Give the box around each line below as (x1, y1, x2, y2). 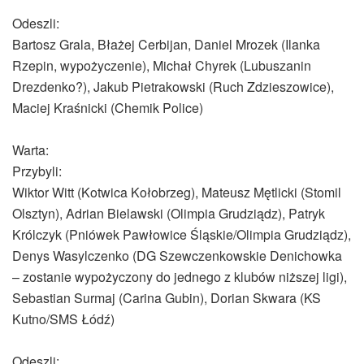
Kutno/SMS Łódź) (12, 310, 115, 329)
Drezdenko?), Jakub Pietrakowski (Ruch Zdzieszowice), (12, 77, 334, 97)
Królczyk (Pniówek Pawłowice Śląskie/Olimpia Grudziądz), (12, 225, 351, 245)
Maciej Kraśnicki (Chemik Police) (12, 98, 203, 118)
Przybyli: (12, 162, 62, 181)
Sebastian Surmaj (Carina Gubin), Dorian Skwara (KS (12, 288, 321, 308)
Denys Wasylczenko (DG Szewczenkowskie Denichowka (12, 246, 342, 266)
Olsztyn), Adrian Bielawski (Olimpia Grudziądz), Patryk (12, 204, 325, 223)
